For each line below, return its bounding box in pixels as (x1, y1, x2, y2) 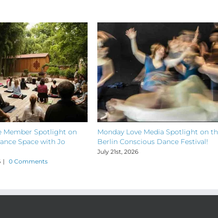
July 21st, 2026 (97, 147, 138, 155)
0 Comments (9, 157, 48, 165)
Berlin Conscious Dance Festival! (97, 137, 208, 146)
